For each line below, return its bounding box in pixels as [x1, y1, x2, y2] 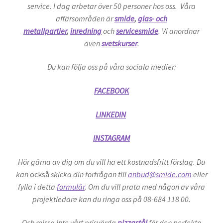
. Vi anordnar [158, 25, 200, 36]
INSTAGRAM [93, 133, 130, 143]
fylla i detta [18, 181, 57, 192]
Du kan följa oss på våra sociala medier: [47, 62, 176, 72]
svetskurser [101, 38, 137, 48]
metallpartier [23, 25, 67, 36]
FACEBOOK [94, 85, 129, 96]
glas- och [138, 13, 167, 23]
